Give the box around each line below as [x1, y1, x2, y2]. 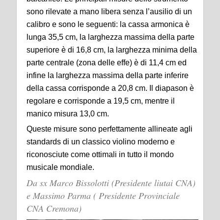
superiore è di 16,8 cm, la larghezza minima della [27, 46, 197, 54]
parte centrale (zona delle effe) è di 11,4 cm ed [27, 58, 187, 67]
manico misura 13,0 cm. [27, 110, 109, 118]
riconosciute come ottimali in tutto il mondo [27, 150, 174, 159]
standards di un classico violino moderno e [27, 137, 175, 146]
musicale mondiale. [27, 163, 94, 171]
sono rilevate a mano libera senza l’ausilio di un [27, 7, 192, 16]
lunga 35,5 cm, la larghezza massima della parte [27, 33, 194, 41]
